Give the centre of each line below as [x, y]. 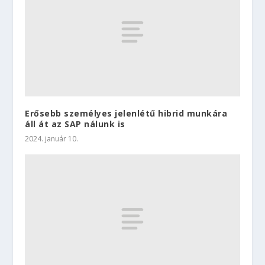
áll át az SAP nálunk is [75, 124]
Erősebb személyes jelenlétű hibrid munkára [126, 114]
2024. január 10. [52, 139]
